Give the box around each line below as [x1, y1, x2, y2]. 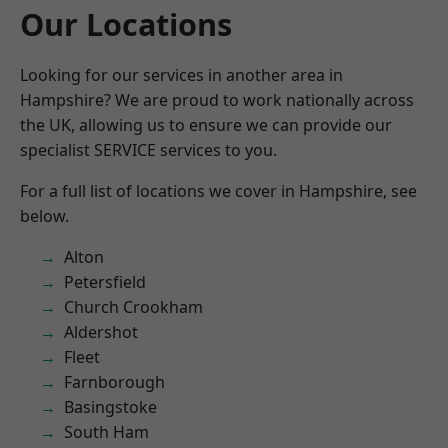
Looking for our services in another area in [20, 64, 343, 86]
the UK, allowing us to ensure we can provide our [20, 114, 392, 136]
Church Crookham [64, 296, 203, 318]
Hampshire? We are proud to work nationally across [20, 89, 414, 111]
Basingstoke [64, 396, 157, 418]
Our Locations [20, 3, 232, 45]
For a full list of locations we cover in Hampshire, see [20, 180, 417, 202]
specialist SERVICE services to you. [20, 139, 277, 161]
